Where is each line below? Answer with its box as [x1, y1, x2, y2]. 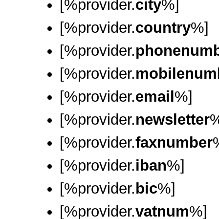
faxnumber [135, 134, 213, 151]
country [135, 19, 191, 36]
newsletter [135, 111, 210, 128]
